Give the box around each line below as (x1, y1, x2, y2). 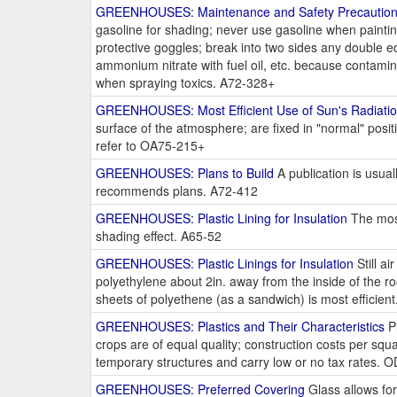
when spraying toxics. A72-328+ (96, 74, 275, 92)
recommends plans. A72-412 (96, 182, 258, 200)
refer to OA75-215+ (96, 136, 205, 155)
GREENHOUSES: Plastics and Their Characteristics (96, 317, 385, 336)
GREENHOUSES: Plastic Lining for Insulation (96, 209, 347, 228)
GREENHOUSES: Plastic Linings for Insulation (96, 254, 354, 273)
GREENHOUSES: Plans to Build (96, 164, 274, 183)
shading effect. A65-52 (96, 227, 222, 245)
